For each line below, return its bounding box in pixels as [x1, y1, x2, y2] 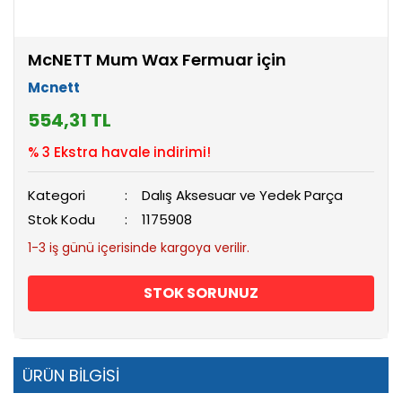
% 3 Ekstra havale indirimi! [28, 143, 211, 162]
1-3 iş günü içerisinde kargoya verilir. [28, 239, 249, 258]
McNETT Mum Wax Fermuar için [28, 48, 286, 72]
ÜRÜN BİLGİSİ [22, 364, 119, 388]
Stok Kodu [28, 210, 95, 230]
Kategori [28, 186, 85, 205]
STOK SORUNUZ [144, 283, 258, 304]
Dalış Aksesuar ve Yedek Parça [142, 186, 344, 205]
